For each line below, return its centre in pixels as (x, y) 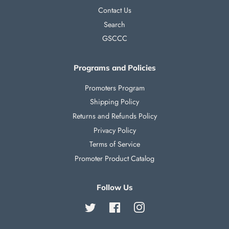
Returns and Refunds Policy (114, 116)
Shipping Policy (114, 102)
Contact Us (114, 10)
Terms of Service (114, 144)
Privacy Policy (114, 130)
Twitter (106, 208)
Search (114, 24)
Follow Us (114, 188)
